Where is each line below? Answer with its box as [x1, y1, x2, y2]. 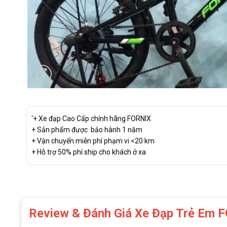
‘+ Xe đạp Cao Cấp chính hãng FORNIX [31, 115, 151, 123]
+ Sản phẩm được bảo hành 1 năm [31, 126, 142, 134]
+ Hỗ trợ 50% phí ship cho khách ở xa [31, 148, 146, 156]
